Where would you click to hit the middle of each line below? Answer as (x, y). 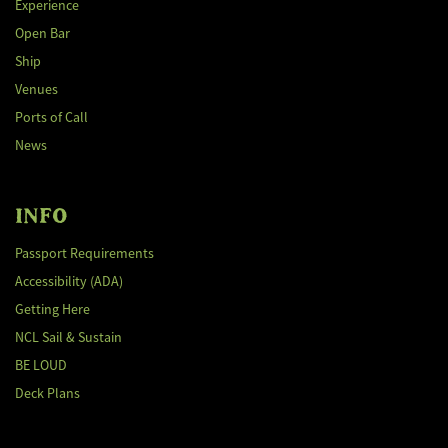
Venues (36, 89)
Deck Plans (47, 393)
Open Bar (42, 33)
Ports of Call (51, 117)
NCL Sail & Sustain (68, 337)
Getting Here (52, 309)
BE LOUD (41, 365)
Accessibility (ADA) (69, 281)
